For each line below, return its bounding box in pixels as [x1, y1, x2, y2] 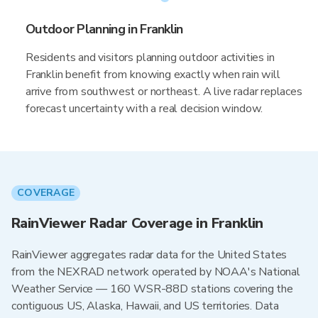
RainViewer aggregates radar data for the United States [11, 247, 287, 263]
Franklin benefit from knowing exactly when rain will [26, 67, 280, 82]
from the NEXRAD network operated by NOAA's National [11, 264, 300, 280]
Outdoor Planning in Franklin [26, 21, 183, 38]
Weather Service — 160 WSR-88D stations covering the [11, 281, 293, 297]
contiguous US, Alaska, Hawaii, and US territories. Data [11, 298, 280, 314]
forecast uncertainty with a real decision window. [26, 101, 263, 116]
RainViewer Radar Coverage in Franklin [11, 214, 263, 233]
